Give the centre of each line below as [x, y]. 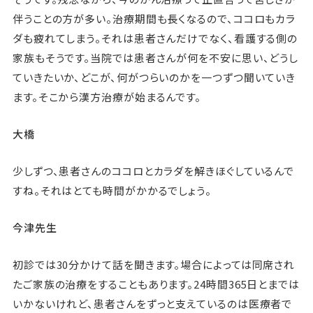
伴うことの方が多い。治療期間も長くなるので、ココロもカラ [154, 19]
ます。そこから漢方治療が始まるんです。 [107, 97]
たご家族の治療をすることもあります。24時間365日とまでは [156, 284]
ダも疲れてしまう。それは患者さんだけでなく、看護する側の [155, 38]
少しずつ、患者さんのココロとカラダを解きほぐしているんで [153, 171]
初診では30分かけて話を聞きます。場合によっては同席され [154, 265]
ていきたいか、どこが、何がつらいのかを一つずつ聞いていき [154, 78]
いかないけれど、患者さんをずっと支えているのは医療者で [152, 304]
